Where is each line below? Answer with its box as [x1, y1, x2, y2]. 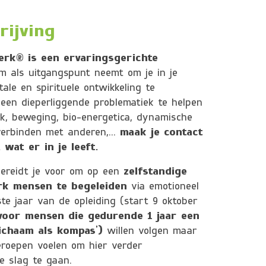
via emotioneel [127, 182, 199, 192]
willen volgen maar [103, 226, 197, 236]
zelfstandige [123, 167, 187, 177]
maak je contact [120, 128, 203, 138]
